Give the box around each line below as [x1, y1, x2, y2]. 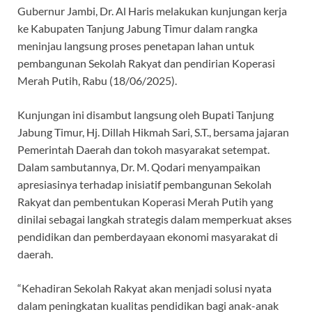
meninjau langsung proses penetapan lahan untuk [17, 38, 254, 52]
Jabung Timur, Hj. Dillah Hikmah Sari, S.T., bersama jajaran [17, 125, 289, 139]
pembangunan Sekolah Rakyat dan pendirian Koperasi [17, 56, 275, 70]
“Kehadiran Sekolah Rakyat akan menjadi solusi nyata [17, 281, 272, 295]
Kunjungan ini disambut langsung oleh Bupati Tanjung [17, 107, 274, 121]
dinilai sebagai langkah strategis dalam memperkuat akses [17, 212, 292, 226]
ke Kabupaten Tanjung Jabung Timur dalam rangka [17, 21, 258, 35]
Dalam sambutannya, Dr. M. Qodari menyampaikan [17, 159, 260, 173]
